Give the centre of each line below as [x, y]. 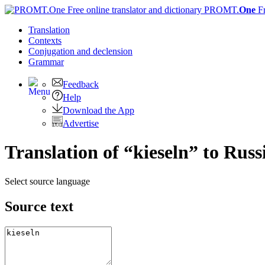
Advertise [81, 123]
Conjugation [53, 51]
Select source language [47, 181]
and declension [105, 51]
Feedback [81, 84]
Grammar [46, 62]
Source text [39, 206]
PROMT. [220, 10]
